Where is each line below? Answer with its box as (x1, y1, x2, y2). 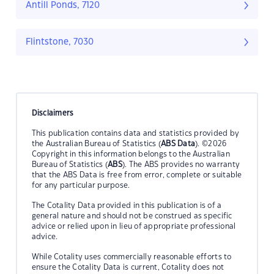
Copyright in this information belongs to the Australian (31, 150, 230, 158)
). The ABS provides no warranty (122, 160, 240, 168)
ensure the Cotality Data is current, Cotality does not (31, 263, 224, 271)
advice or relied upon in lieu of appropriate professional (31, 222, 236, 230)
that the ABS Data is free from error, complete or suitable (31, 171, 242, 179)
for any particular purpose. (31, 181, 130, 189)
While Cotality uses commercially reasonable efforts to (31, 253, 232, 261)
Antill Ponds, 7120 (26, 1, 100, 10)
